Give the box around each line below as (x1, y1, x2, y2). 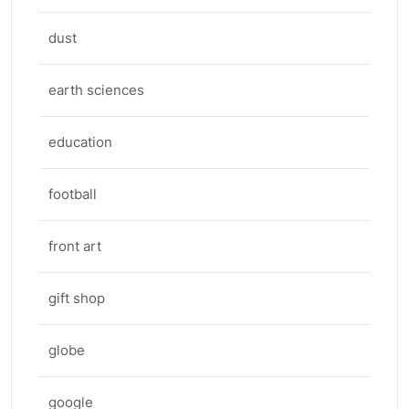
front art (48, 237, 101, 255)
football (48, 185, 97, 203)
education (48, 133, 112, 151)
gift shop (48, 289, 105, 307)
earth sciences (48, 81, 144, 99)
